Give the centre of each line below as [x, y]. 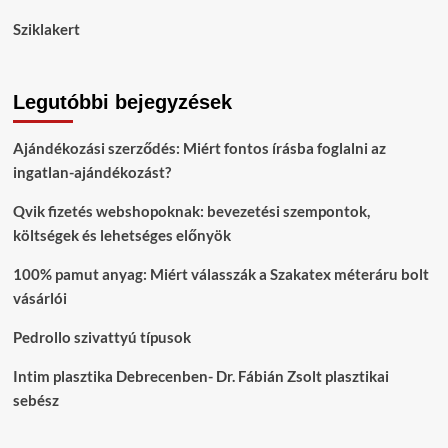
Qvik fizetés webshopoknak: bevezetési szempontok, [191, 211]
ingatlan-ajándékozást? [91, 172]
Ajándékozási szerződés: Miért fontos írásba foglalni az [199, 148]
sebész [35, 400]
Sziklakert [46, 29]
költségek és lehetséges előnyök [121, 235]
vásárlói [39, 298]
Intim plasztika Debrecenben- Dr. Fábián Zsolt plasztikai [200, 376]
